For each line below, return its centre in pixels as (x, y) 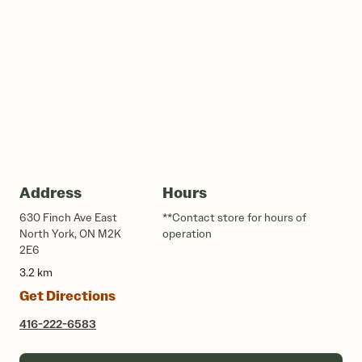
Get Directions (67, 296)
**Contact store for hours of (234, 218)
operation (187, 234)
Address (51, 193)
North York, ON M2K (70, 234)
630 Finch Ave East (68, 218)
